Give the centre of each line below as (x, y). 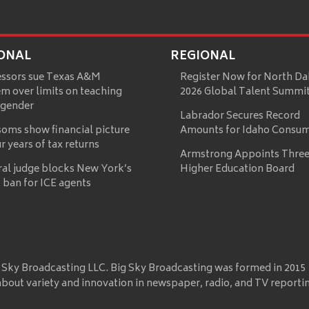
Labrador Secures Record (240, 117)
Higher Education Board (237, 170)
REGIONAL (202, 56)
